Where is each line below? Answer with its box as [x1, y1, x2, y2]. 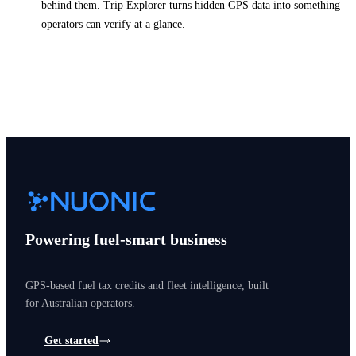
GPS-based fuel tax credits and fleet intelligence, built [25, 279, 269, 292]
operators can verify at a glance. [41, 17, 185, 30]
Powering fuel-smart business [25, 230, 227, 248]
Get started [44, 334, 99, 346]
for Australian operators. [25, 296, 135, 309]
